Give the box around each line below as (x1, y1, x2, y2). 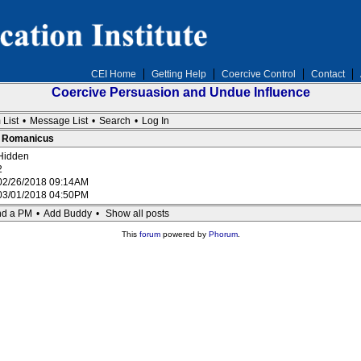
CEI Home (90, 68, 136, 80)
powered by (160, 230, 209, 239)
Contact (310, 68, 345, 80)
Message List (30, 115, 88, 127)
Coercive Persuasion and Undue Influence (51, 85, 310, 99)
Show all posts (106, 208, 169, 219)
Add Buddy (44, 208, 92, 219)
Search (99, 115, 131, 127)
